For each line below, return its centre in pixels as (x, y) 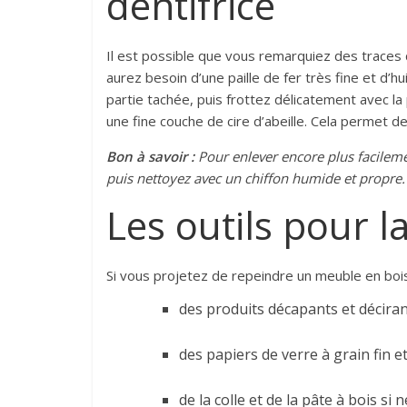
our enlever (243, 156)
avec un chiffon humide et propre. (298, 178)
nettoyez (163, 178)
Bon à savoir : (150, 156)
